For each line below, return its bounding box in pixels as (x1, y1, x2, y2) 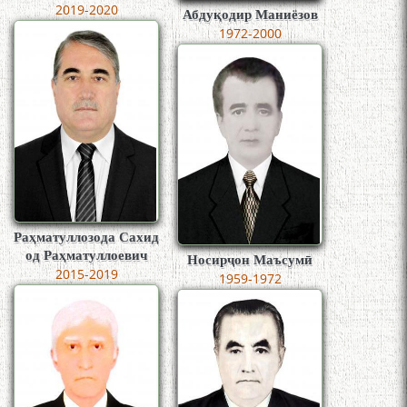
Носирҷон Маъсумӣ (187, 253, 313, 268)
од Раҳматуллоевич (25, 247, 147, 263)
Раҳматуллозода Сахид (14, 229, 159, 244)
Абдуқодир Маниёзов (182, 6, 318, 22)
